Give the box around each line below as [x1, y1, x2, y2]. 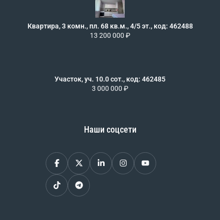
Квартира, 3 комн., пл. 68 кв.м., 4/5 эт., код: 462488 [27, 22, 193, 30]
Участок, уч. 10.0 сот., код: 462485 [55, 75, 165, 83]
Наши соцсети [83, 124, 137, 135]
